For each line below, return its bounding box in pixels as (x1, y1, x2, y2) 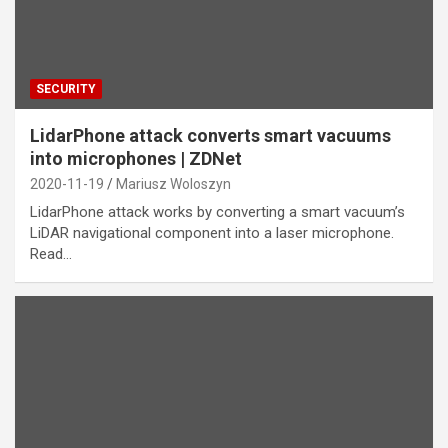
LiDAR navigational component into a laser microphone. (30, 223, 394, 242)
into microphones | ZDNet (30, 147, 242, 169)
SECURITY (36, 81, 96, 96)
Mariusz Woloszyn (116, 175, 231, 192)
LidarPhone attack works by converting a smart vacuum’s (30, 202, 405, 221)
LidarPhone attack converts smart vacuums (30, 124, 391, 146)
